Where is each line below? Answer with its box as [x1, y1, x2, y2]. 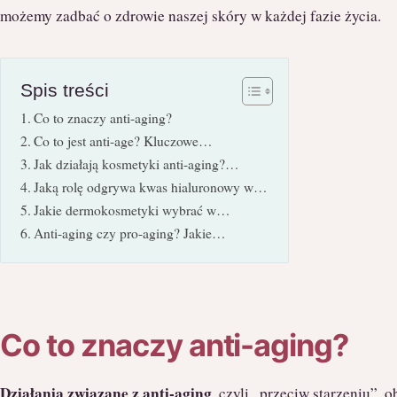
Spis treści [20, 79, 109, 100]
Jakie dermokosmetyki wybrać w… [34, 200, 231, 219]
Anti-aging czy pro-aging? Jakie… [34, 223, 227, 242]
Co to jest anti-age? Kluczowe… [34, 131, 214, 150]
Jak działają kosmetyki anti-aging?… [34, 154, 240, 173]
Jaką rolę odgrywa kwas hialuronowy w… [34, 177, 269, 196]
